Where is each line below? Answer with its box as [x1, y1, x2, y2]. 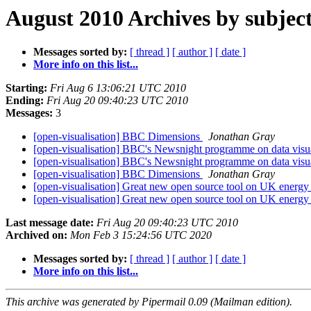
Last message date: [6, 217, 94, 229]
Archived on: [6, 229, 67, 242]
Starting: [6, 82, 47, 94]
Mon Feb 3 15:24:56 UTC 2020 [70, 229, 212, 242]
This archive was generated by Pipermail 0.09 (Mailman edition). [6, 296, 292, 308]
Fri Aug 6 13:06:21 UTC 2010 [50, 82, 186, 94]
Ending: [6, 94, 44, 107]
